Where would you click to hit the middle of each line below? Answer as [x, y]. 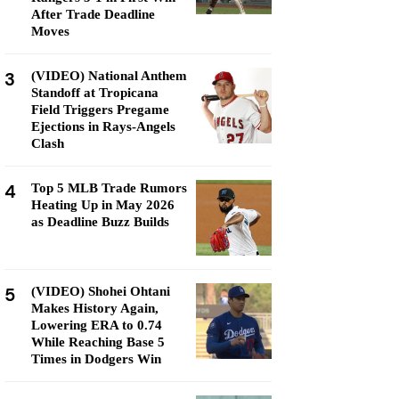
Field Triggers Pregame [100, 110]
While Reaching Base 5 [98, 342]
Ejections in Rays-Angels [103, 126]
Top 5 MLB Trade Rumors [109, 188]
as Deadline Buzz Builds [100, 222]
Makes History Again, [95, 308]
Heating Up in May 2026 [103, 205]
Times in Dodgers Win [96, 359]
